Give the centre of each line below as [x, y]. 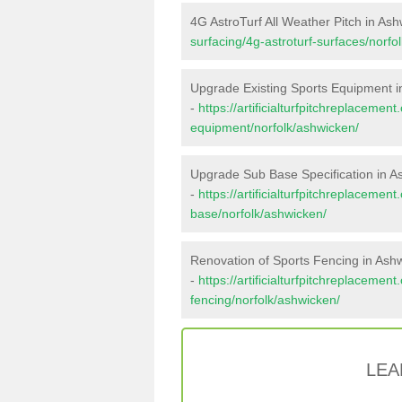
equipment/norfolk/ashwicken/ [275, 127]
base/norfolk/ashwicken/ [258, 214]
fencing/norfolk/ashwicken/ [265, 300]
